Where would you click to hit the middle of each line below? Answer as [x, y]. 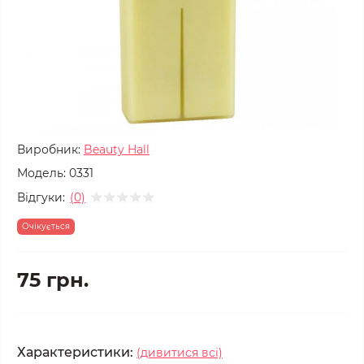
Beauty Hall [117, 149]
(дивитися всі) [180, 353]
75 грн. [53, 280]
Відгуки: [41, 197]
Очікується [46, 226]
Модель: [41, 173]
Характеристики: [75, 352]
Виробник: [49, 149]
